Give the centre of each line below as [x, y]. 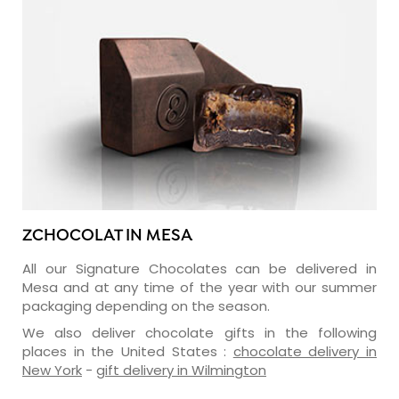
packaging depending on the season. [146, 305]
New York [52, 370]
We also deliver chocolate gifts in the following [199, 332]
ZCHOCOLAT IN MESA [107, 236]
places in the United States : [128, 351]
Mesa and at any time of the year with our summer [199, 287]
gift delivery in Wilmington [181, 370]
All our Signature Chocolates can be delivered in [199, 268]
